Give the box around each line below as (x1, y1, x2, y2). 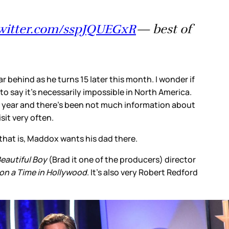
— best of (136, 21, 192, 37)
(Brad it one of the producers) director (49, 153, 196, 165)
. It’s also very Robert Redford (87, 166, 198, 178)
